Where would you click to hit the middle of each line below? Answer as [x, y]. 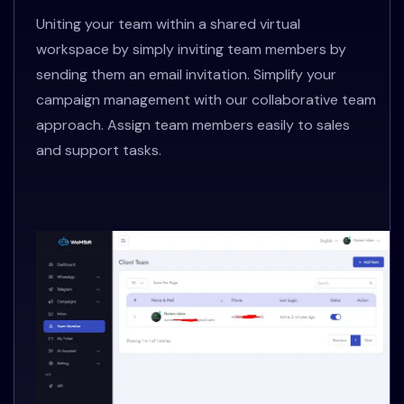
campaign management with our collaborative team [206, 100]
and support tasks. [99, 151]
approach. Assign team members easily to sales [193, 125]
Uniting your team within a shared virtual [168, 24]
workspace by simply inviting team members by [191, 50]
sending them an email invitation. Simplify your [186, 75]
